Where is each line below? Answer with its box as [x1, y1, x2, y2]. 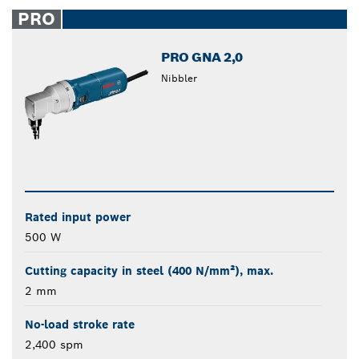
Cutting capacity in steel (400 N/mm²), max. [25, 264, 273, 279]
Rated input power [25, 210, 131, 225]
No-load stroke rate [25, 317, 135, 333]
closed [186, 7, 223, 22]
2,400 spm [25, 337, 83, 353]
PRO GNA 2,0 [161, 49, 243, 66]
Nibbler [161, 72, 198, 84]
